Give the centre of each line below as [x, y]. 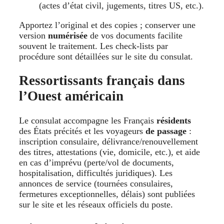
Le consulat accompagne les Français [88, 120]
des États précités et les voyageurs [82, 131]
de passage [166, 131]
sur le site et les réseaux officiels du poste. [97, 204]
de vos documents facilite [135, 35]
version [33, 35]
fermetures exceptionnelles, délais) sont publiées [107, 194]
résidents [174, 120]
